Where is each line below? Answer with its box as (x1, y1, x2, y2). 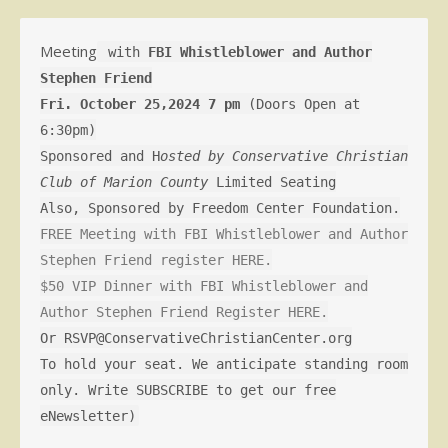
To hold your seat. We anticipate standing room (40, 355, 408, 372)
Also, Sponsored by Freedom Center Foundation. (40, 199, 400, 216)
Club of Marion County (40, 173, 208, 190)
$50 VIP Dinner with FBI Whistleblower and (40, 277, 368, 294)
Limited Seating (208, 173, 336, 190)
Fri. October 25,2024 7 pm (40, 95, 240, 112)
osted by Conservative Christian (160, 147, 408, 164)
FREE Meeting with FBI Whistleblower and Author (40, 225, 408, 242)
